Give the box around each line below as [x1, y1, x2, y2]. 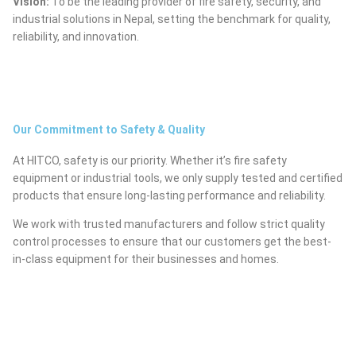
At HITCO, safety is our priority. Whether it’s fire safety [13, 154, 287, 167]
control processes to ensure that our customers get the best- [13, 235, 331, 248]
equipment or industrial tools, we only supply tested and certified [13, 172, 342, 184]
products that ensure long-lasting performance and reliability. [13, 189, 326, 202]
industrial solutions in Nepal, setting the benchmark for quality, [13, 13, 331, 25]
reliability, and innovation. [13, 30, 139, 43]
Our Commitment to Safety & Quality [13, 123, 205, 136]
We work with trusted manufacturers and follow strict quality [13, 218, 325, 230]
